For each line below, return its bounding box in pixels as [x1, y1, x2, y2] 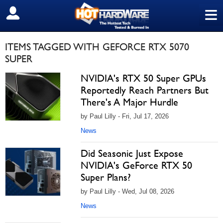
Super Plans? [81, 171, 131, 183]
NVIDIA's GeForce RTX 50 [81, 159, 192, 171]
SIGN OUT [7, 8, 51, 18]
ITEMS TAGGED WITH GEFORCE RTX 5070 [5, 41, 189, 53]
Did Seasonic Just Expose [81, 147, 183, 159]
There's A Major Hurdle [81, 96, 178, 108]
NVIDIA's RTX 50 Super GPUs [81, 72, 206, 84]
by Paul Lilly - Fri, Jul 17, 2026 [81, 112, 169, 120]
